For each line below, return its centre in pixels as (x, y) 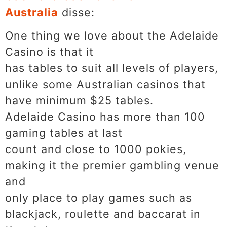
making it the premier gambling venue (112, 165)
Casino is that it (49, 52)
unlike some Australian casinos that (105, 84)
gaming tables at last (64, 133)
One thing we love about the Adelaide (112, 36)
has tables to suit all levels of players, (112, 68)
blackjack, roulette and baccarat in (103, 214)
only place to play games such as (99, 198)
